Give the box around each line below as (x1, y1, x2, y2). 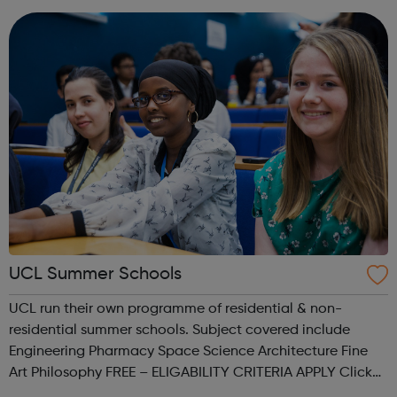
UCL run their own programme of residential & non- (9, 302, 342, 317)
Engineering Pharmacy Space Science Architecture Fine (9, 345, 89, 360)
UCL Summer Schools (9, 266, 182, 284)
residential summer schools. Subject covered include (9, 323, 192, 339)
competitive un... (9, 12, 118, 27)
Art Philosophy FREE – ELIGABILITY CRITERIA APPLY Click (9, 366, 31, 381)
